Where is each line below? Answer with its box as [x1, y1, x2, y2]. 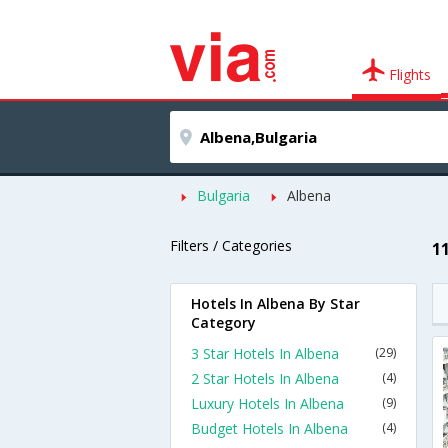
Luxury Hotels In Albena [191, 394, 344, 413]
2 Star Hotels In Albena [191, 369, 339, 388]
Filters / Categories [170, 236, 292, 255]
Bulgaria [197, 186, 250, 205]
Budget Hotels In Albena [191, 419, 348, 438]
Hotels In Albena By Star [191, 294, 360, 313]
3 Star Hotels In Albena [191, 344, 339, 363]
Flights [385, 65, 432, 84]
